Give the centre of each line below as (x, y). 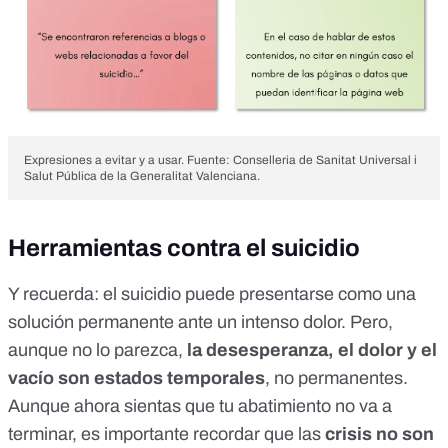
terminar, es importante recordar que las (166, 434)
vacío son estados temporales (136, 378)
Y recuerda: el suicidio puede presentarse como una (212, 294)
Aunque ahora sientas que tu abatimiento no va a (200, 406)
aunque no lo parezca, (97, 350)
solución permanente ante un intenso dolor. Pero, (200, 322)
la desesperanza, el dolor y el (312, 350)
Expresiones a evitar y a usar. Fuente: (128, 160)
